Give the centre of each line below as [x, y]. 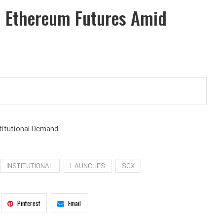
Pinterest [29, 203]
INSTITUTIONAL [30, 166]
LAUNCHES [88, 166]
